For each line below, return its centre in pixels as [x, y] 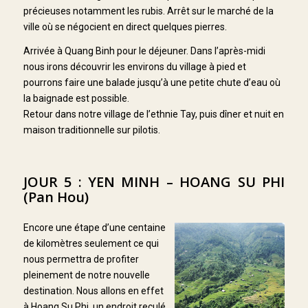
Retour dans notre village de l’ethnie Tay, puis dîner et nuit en [153, 114]
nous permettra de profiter [81, 260]
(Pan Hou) [56, 197]
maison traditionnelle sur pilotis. [91, 130]
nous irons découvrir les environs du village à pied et [134, 66]
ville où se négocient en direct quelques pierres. [125, 26]
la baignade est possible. [76, 98]
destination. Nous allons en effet [93, 291]
